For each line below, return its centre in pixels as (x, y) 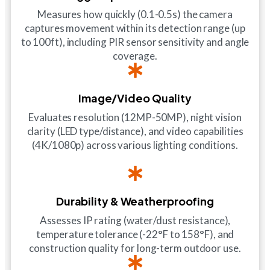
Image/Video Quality (135, 98)
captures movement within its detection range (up (135, 28)
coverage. (135, 55)
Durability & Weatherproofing (135, 201)
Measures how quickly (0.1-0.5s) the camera (135, 14)
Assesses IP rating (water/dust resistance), (135, 220)
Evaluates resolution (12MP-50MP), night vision (135, 117)
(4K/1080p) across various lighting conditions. (135, 145)
